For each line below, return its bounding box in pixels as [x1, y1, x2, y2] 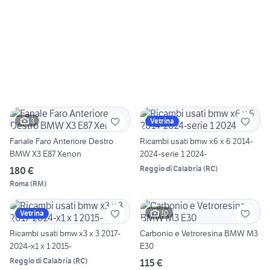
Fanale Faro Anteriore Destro [10, 136, 113, 147]
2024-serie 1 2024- [140, 148, 207, 160]
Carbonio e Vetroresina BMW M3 [140, 228, 258, 239]
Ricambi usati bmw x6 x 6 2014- [140, 136, 253, 147]
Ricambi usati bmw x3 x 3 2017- [10, 228, 121, 239]
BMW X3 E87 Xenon [10, 148, 81, 160]
